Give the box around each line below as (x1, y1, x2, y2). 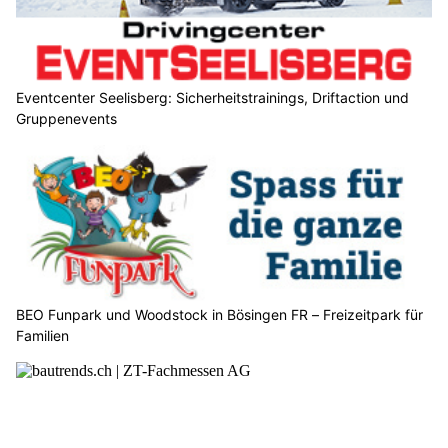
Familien (16, 327, 69, 345)
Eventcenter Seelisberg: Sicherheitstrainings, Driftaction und (16, 88, 409, 106)
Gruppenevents (16, 109, 117, 127)
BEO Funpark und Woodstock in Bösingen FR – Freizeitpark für (16, 306, 423, 324)
